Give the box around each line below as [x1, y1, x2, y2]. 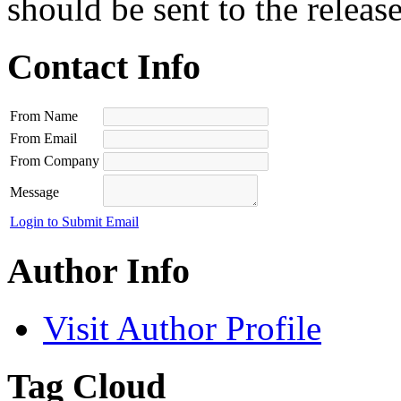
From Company [10, 152, 99, 168]
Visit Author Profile [43, 309, 321, 348]
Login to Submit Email [10, 213, 139, 229]
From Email [10, 130, 77, 146]
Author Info [7, 250, 190, 291]
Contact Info [7, 47, 200, 88]
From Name [10, 107, 78, 124]
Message [10, 183, 59, 200]
